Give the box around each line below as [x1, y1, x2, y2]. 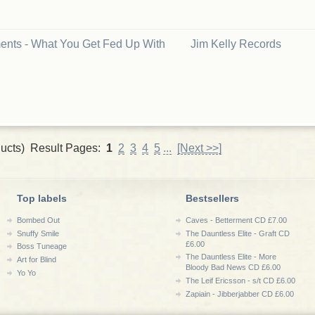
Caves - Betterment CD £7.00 [186, 216, 287, 224]
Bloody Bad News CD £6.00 [186, 263, 281, 272]
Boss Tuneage [17, 242, 67, 251]
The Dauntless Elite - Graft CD [186, 229, 290, 238]
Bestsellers [186, 193, 239, 204]
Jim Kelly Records [191, 38, 281, 50]
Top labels [17, 193, 67, 204]
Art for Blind [17, 255, 56, 264]
